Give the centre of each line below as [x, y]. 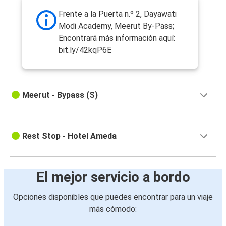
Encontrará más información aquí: [117, 38]
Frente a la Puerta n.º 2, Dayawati [118, 14]
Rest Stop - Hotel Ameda [69, 136]
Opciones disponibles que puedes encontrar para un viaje [113, 197]
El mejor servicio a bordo [113, 177]
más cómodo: [113, 209]
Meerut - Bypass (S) [60, 95]
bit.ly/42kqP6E [85, 50]
